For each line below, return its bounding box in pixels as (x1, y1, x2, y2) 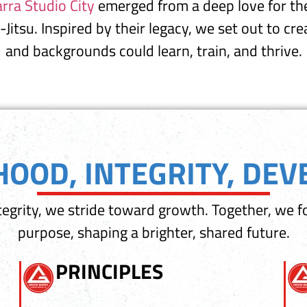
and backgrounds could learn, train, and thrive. (5, 38, 302, 62)
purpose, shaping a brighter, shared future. (17, 221, 290, 245)
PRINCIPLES (55, 255, 163, 287)
